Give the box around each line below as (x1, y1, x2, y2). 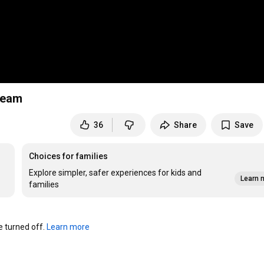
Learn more (47, 222, 90, 232)
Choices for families (29, 151, 108, 161)
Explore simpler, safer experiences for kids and (29, 168, 202, 178)
